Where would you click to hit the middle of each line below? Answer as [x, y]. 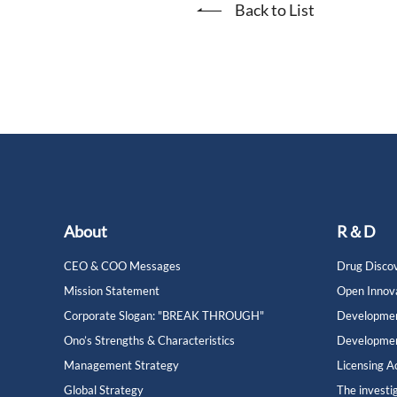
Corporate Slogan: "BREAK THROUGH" [164, 315]
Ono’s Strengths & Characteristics [149, 340]
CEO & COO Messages [122, 266]
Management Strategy [121, 365]
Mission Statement [112, 291]
